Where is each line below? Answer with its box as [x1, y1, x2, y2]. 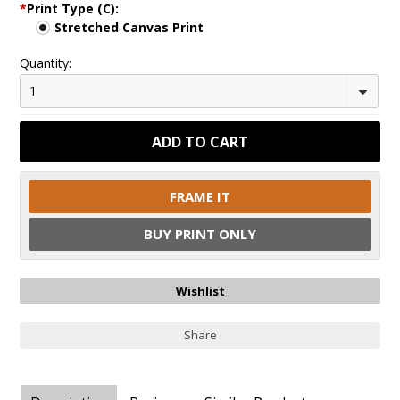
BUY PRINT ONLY [144, 225, 256, 243]
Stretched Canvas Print [54, 19, 204, 36]
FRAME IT [170, 187, 230, 205]
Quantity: [20, 54, 72, 71]
